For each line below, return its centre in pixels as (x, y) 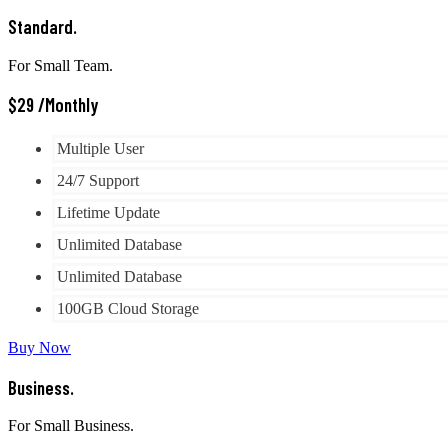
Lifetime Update (108, 212)
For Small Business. (71, 426)
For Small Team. (60, 65)
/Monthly (68, 105)
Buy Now (39, 347)
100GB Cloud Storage (128, 308)
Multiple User (100, 148)
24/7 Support (98, 180)
